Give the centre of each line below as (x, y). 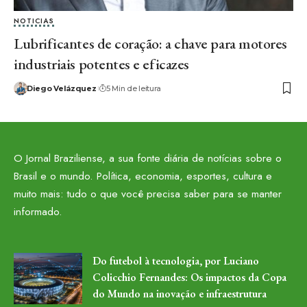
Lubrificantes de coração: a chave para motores (150, 43)
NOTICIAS (34, 21)
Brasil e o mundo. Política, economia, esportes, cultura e (143, 176)
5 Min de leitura (134, 88)
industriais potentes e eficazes (105, 64)
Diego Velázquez (61, 88)
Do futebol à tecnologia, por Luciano (176, 261)
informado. (38, 212)
